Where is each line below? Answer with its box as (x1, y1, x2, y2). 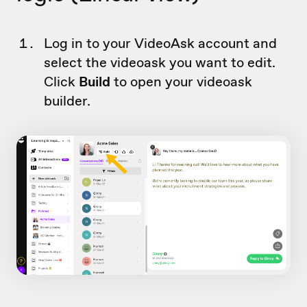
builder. (44, 91, 90, 110)
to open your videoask (110, 72, 252, 90)
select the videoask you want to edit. (44, 53, 275, 71)
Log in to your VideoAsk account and (44, 34, 277, 52)
